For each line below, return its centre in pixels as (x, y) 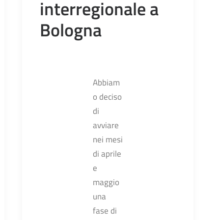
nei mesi (108, 139)
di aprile (107, 153)
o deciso (107, 96)
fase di (105, 210)
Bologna (71, 29)
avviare (106, 125)
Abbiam (106, 82)
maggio (106, 182)
